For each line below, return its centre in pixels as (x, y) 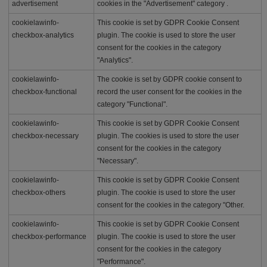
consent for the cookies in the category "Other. (170, 205)
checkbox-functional (44, 92)
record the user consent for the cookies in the (169, 92)
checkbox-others (38, 193)
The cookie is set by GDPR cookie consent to (169, 79)
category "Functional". (132, 104)
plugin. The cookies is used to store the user (168, 136)
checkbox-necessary (45, 136)
